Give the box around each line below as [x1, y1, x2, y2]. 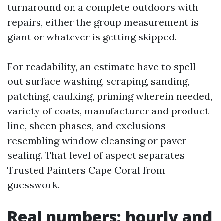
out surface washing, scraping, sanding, [7, 75, 189, 87]
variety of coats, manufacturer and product [7, 105, 209, 117]
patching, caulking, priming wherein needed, [7, 90, 212, 102]
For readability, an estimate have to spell [7, 60, 196, 73]
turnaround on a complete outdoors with [7, 1, 198, 13]
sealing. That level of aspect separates [7, 149, 184, 161]
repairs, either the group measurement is [7, 16, 199, 28]
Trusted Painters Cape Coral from [7, 164, 165, 176]
